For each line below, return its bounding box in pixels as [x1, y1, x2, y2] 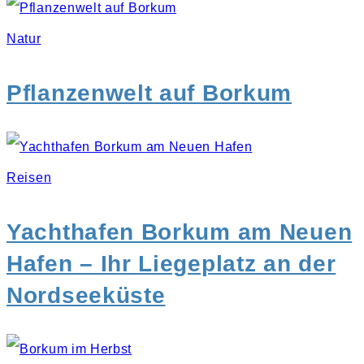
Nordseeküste [6, 282, 166, 308]
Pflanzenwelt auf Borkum [6, 80, 292, 106]
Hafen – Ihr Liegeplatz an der [6, 250, 336, 276]
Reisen [6, 170, 52, 184]
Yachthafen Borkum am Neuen [6, 219, 353, 245]
